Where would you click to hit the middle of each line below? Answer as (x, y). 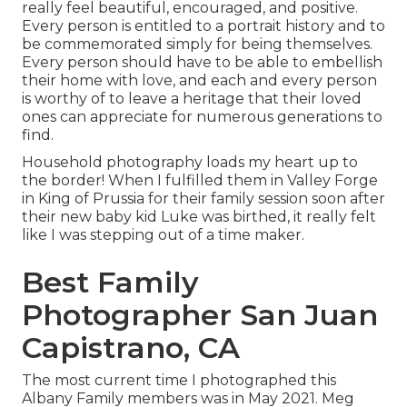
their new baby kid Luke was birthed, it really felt (199, 217)
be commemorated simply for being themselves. (197, 45)
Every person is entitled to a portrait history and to (203, 26)
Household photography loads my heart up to (190, 163)
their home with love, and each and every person (199, 81)
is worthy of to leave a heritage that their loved (192, 99)
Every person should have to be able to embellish (202, 63)
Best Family (110, 283)
